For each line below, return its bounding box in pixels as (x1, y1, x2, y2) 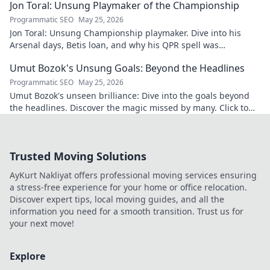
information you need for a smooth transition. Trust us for (10, 206, 243, 217)
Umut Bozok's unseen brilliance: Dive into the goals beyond (10, 90, 250, 101)
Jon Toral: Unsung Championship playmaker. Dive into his (10, 27, 241, 39)
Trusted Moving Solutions (10, 149, 146, 163)
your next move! (10, 218, 74, 229)
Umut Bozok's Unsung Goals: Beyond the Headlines (10, 61, 245, 75)
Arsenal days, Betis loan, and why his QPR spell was (10, 39, 219, 51)
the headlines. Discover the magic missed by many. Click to (10, 102, 248, 113)
